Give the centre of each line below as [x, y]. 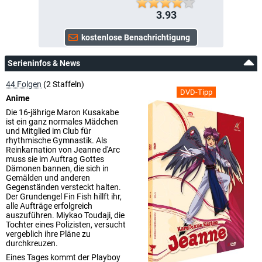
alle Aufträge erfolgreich [49, 206]
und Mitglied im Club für [49, 131]
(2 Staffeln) [63, 84]
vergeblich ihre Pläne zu [48, 234]
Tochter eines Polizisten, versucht [66, 224]
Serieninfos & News [44, 63]
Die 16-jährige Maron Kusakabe [62, 112]
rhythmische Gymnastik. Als [56, 140]
